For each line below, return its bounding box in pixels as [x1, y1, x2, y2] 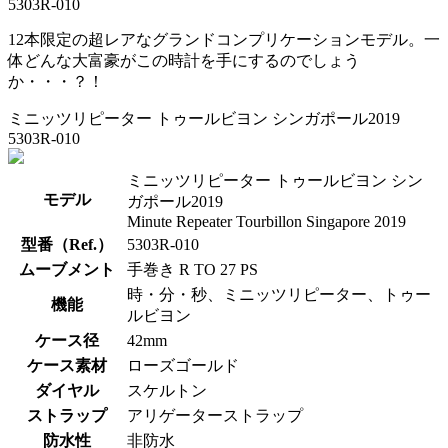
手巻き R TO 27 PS [127, 261, 258, 279]
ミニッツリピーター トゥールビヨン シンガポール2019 [8, 110, 400, 128]
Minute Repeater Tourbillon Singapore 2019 [127, 213, 406, 231]
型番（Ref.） [21, 236, 113, 254]
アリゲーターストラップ [127, 407, 303, 425]
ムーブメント [19, 261, 115, 279]
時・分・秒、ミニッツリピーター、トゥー [127, 286, 431, 304]
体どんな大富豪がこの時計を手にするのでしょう [8, 52, 360, 70]
